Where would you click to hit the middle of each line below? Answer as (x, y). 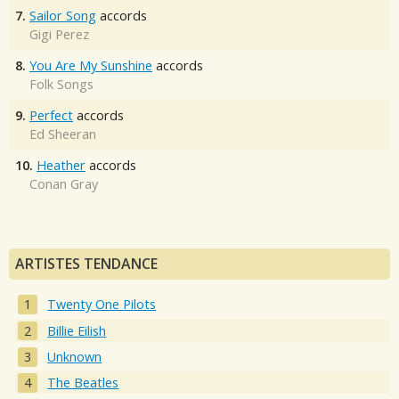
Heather (61, 166)
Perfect (51, 116)
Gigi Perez (59, 35)
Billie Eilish (77, 330)
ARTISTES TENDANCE (86, 264)
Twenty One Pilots (102, 305)
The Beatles (83, 383)
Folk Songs (61, 85)
